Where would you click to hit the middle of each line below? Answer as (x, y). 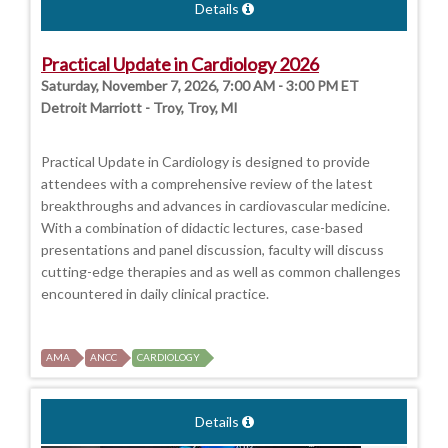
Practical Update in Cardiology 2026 (180, 64)
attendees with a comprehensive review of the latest (207, 184)
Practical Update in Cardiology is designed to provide (205, 162)
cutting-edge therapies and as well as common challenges (221, 272)
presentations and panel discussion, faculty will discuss (212, 250)
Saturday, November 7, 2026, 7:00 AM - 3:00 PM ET (200, 86)
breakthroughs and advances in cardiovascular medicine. (215, 206)
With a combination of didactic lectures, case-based (202, 228)
